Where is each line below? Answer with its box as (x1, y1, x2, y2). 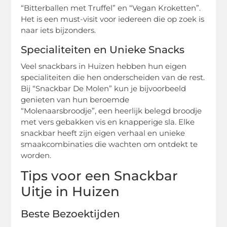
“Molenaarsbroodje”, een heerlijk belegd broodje (21, 105, 202, 116)
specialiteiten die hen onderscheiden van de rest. (21, 72, 205, 82)
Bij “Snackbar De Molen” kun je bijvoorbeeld (21, 83, 186, 93)
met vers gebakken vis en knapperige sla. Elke (21, 117, 195, 127)
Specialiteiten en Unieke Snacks (21, 43, 185, 56)
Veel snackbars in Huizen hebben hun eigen (21, 61, 187, 71)
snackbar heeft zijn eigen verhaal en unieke (21, 128, 185, 138)
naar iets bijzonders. (21, 25, 96, 35)
